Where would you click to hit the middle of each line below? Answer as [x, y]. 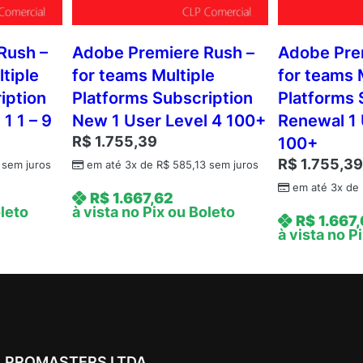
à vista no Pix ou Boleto [153, 212]
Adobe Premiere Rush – [163, 53]
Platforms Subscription [162, 98]
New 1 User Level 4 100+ [169, 121]
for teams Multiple [143, 76]
